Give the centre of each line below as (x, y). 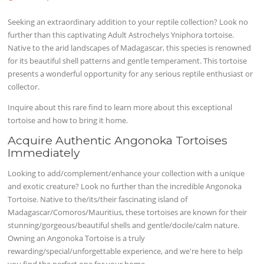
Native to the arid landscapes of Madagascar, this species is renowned (130, 47)
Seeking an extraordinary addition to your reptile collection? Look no (128, 22)
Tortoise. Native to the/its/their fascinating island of (98, 199)
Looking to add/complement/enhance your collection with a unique (126, 173)
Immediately (44, 152)
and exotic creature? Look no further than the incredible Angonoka (125, 186)
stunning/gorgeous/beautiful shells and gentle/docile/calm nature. (124, 225)
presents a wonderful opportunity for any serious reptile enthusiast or (131, 73)
